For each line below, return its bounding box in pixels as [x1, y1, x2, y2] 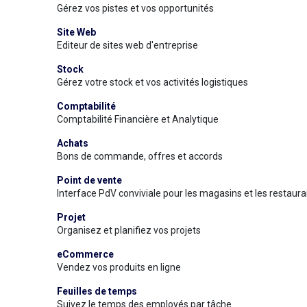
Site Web [56, 27, 96, 38]
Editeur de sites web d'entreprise [56, 40, 198, 51]
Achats [56, 138, 88, 149]
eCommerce [56, 249, 114, 260]
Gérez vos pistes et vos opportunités [56, 3, 214, 14]
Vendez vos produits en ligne [56, 262, 181, 273]
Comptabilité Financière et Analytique [56, 114, 219, 125]
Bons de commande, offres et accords [56, 151, 223, 162]
